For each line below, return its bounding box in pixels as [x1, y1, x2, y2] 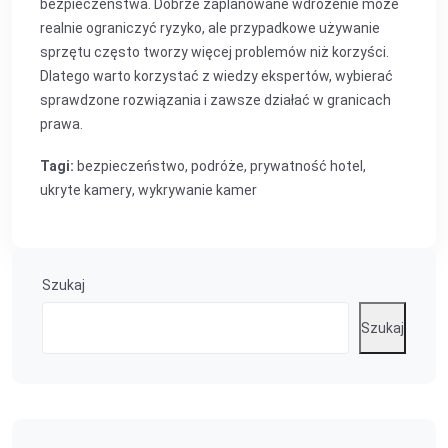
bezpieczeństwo [77, 158, 185, 174]
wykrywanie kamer [138, 182, 257, 198]
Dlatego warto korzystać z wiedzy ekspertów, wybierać [40, 68, 393, 84]
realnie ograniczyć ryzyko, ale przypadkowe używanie [40, 20, 380, 36]
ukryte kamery [40, 182, 132, 198]
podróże [191, 158, 244, 174]
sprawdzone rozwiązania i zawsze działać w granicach [40, 92, 391, 108]
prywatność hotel [250, 158, 363, 174]
